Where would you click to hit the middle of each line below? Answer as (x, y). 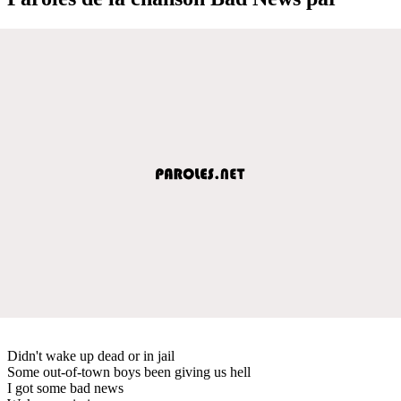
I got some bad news (65, 388)
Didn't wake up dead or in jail (91, 355)
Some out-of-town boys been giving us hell (129, 371)
